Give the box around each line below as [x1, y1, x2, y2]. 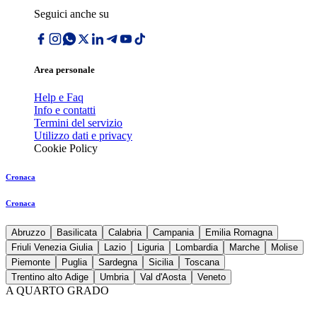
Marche [229, 242, 260, 253]
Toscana [185, 257, 219, 268]
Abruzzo [11, 227, 45, 238]
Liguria [137, 242, 164, 253]
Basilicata [57, 227, 97, 238]
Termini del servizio [34, 117, 122, 129]
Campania [153, 227, 194, 238]
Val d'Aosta [140, 272, 186, 283]
